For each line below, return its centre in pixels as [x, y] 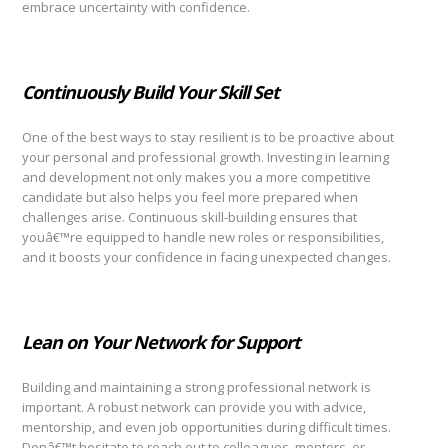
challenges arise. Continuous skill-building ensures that [189, 217]
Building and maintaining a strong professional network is [196, 387]
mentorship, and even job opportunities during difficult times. [206, 427]
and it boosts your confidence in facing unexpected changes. [206, 257]
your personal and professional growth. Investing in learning [205, 157]
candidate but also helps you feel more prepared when [190, 197]
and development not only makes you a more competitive [196, 177]
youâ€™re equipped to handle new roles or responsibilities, [203, 237]
